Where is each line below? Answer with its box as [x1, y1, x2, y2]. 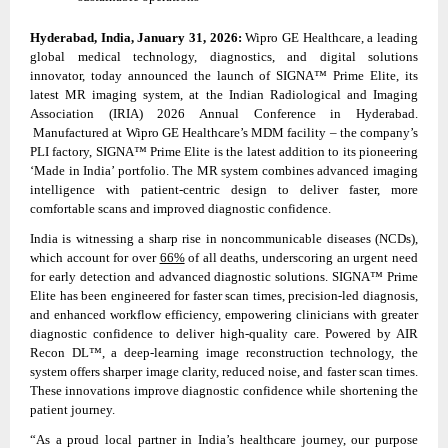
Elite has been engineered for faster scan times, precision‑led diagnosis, [30, 287, 418, 303]
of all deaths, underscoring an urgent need [184, 249, 419, 265]
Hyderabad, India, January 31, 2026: [30, 30, 242, 46]
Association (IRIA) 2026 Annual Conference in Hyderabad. [30, 106, 418, 122]
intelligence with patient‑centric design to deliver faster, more [30, 182, 418, 198]
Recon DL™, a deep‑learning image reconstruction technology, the [30, 344, 418, 360]
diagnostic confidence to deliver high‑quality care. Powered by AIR [30, 325, 418, 341]
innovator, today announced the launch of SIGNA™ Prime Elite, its [30, 68, 418, 84]
